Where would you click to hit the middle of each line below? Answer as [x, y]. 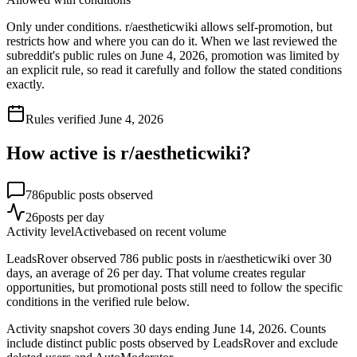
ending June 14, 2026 [228, 328]
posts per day [71, 217]
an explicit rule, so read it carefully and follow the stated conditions [174, 69]
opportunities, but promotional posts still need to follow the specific [175, 287]
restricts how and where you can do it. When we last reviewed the [172, 41]
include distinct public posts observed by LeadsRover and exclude [172, 343]
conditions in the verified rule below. [98, 301]
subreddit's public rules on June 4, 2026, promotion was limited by [173, 55]
